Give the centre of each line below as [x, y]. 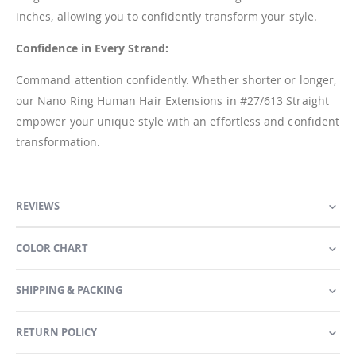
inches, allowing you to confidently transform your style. [166, 17]
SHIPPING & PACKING [69, 290]
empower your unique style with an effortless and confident [178, 122]
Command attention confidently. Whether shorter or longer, [176, 80]
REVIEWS [38, 206]
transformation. [58, 142]
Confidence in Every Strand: [92, 48]
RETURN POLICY [56, 333]
